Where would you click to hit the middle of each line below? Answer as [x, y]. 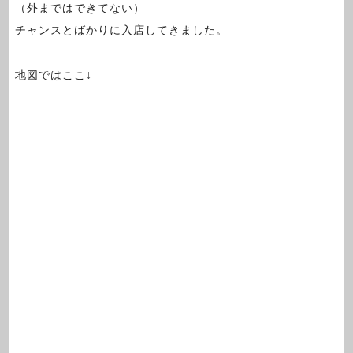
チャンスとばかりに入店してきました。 [121, 30]
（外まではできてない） [80, 8]
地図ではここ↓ [53, 74]
